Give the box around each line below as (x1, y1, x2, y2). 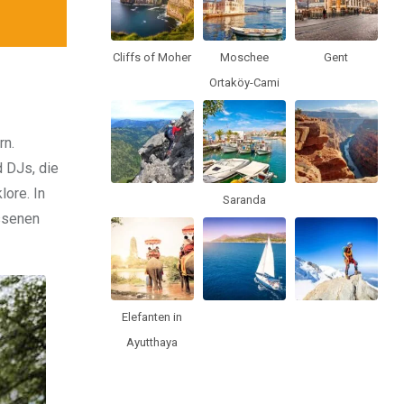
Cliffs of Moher (113, 50, 192, 64)
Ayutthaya (126, 335, 179, 349)
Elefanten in (122, 309, 183, 324)
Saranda (222, 192, 266, 207)
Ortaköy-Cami (208, 75, 280, 89)
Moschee (219, 50, 269, 64)
